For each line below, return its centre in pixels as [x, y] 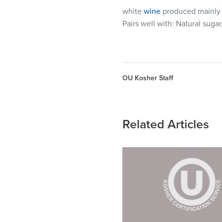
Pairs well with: [149, 24]
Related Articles [166, 124]
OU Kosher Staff [148, 78]
